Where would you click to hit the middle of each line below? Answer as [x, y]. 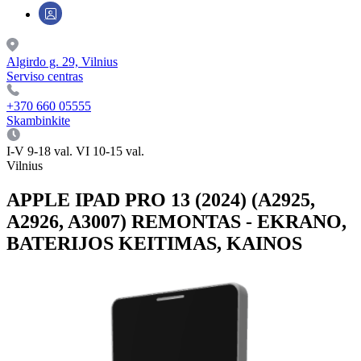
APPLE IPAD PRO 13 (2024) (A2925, [161, 199]
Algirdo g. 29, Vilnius [62, 62]
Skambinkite [38, 120]
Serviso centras [45, 76]
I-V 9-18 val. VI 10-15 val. [75, 151]
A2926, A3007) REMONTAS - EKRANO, [176, 221]
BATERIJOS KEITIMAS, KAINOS [154, 243]
